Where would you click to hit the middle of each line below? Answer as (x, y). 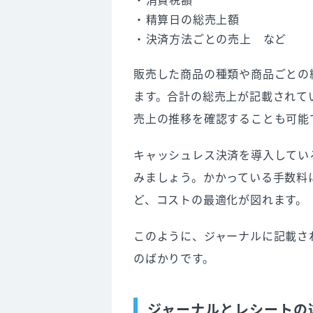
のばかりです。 (174, 258)
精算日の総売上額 (192, 19)
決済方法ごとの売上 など (216, 39)
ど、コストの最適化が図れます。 (221, 199)
